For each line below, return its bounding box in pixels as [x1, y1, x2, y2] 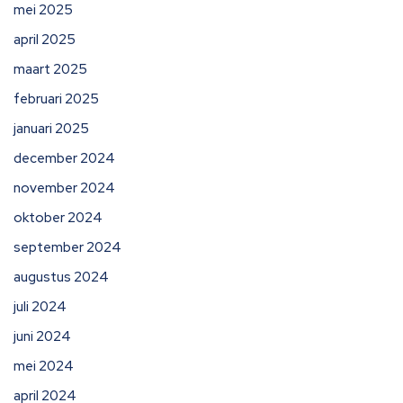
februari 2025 [13, 90, 99, 108]
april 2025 [13, 31, 76, 49]
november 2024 [13, 179, 115, 197]
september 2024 [13, 238, 121, 256]
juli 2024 [13, 298, 67, 316]
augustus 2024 [13, 268, 109, 286]
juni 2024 [13, 327, 71, 345]
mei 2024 [13, 357, 74, 375]
